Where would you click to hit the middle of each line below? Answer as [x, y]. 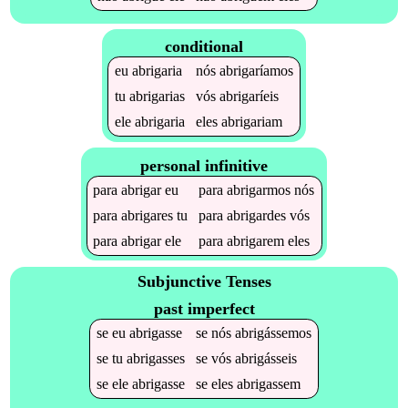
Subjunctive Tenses [204, 282]
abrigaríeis [249, 97]
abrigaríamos [256, 71]
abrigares [148, 215]
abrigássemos [273, 332]
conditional [204, 47]
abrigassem [268, 383]
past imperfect [204, 308]
